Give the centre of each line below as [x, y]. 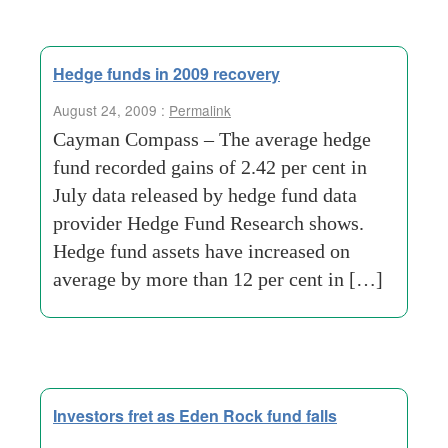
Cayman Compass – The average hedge [212, 139]
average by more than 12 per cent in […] [218, 279]
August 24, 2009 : [111, 110]
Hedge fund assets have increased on [201, 251]
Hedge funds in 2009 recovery [166, 73]
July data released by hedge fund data [205, 195]
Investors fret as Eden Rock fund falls [195, 415]
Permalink [200, 110]
